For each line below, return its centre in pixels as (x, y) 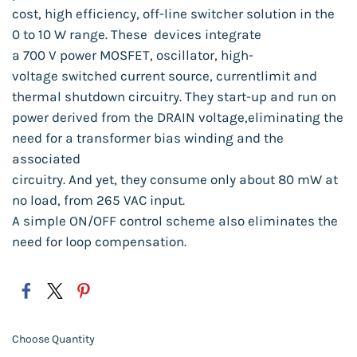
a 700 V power (56, 55)
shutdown (96, 96)
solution (273, 14)
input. (167, 200)
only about (244, 179)
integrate (233, 34)
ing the (322, 117)
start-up (243, 96)
